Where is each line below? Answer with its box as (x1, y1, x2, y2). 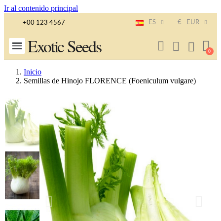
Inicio (24, 68, 41, 76)
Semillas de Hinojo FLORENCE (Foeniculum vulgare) (24, 76, 196, 85)
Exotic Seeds (27, 35, 101, 57)
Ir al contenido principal (4, 4, 78, 12)
